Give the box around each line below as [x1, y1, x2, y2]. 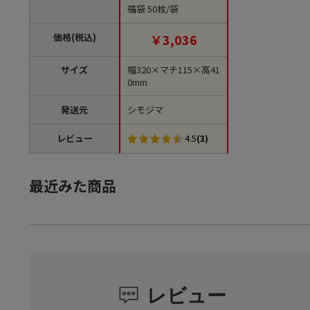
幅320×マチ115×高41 [127, 63, 220, 77]
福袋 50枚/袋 [127, 2, 179, 16]
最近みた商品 [29, 174, 116, 196]
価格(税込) [53, 30, 96, 44]
